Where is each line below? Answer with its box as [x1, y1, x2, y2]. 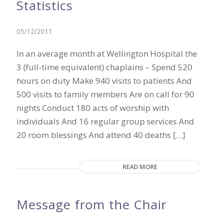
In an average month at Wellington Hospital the [16, 48, 197, 59]
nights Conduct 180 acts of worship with [16, 102, 169, 113]
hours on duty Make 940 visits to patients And [16, 75, 192, 86]
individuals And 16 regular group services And [16, 116, 194, 127]
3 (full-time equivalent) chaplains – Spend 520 [16, 62, 192, 73]
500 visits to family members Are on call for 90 [16, 89, 194, 100]
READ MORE [123, 162, 158, 171]
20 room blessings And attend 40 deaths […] [16, 129, 186, 140]
